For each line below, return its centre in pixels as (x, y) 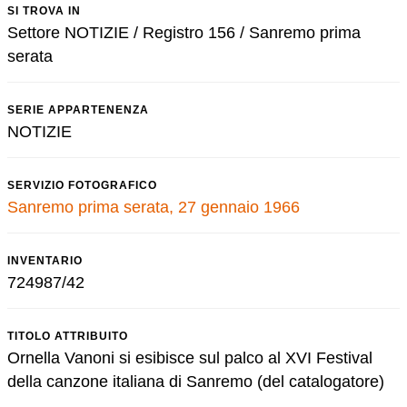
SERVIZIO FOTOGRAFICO (82, 185)
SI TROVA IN (44, 11)
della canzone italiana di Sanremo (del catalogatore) (196, 382)
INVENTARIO (45, 261)
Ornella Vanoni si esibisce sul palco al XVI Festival (190, 358)
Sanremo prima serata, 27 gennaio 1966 (154, 207)
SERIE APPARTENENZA (78, 110)
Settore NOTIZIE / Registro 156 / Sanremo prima (184, 33)
